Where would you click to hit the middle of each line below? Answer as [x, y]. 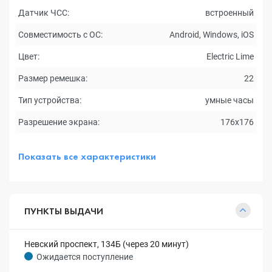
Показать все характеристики [87, 156]
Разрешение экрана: [59, 122]
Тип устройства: [50, 100]
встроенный [229, 13]
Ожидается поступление [85, 257]
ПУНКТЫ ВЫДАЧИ [64, 211]
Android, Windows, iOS [212, 35]
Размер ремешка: [53, 78]
